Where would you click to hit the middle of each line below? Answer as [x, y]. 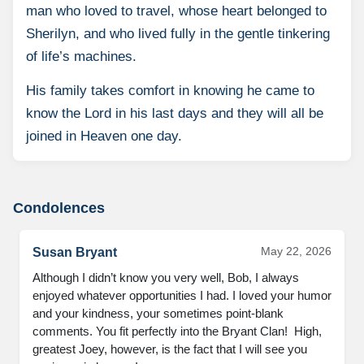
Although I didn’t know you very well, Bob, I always [166, 277]
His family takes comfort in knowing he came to [170, 91]
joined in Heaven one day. [104, 136]
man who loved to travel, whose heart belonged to [176, 11]
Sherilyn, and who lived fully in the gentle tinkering [178, 34]
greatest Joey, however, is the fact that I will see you [170, 349]
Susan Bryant [75, 252]
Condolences [59, 208]
